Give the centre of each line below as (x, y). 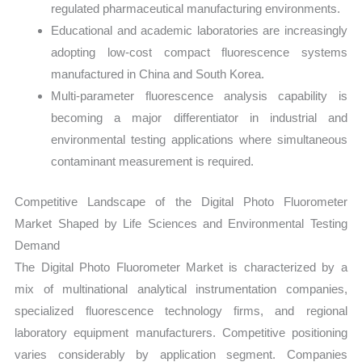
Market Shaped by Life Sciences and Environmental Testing (181, 223)
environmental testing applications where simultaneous (199, 140)
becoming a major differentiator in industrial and (199, 118)
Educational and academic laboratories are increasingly (199, 31)
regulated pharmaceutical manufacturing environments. (196, 9)
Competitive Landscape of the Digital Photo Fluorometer (181, 201)
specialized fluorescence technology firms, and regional (181, 310)
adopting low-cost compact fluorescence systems (199, 53)
